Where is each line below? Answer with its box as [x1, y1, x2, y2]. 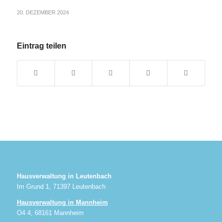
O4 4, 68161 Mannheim [16, 209, 84, 217]
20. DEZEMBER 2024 [16, 9, 69, 16]
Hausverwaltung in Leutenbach [16, 172, 111, 180]
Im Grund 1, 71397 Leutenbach [16, 183, 106, 191]
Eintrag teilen [16, 42, 66, 51]
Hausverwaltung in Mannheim [16, 199, 108, 207]
